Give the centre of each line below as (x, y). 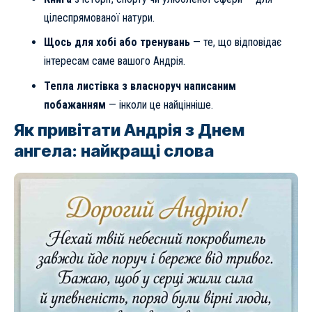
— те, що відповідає (235, 42)
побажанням (75, 104)
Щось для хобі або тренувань (117, 42)
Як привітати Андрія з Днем (129, 130)
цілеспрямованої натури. (99, 17)
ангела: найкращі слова (114, 151)
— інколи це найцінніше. (159, 104)
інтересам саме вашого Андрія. (114, 61)
